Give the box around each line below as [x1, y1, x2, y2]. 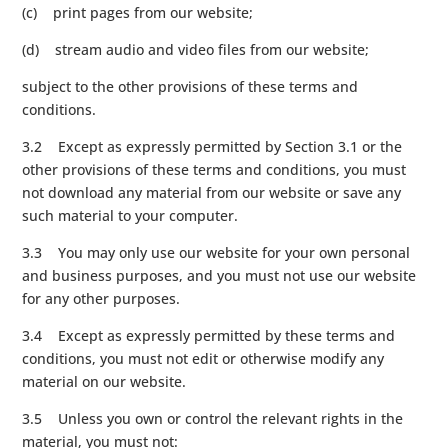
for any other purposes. [22, 288, 181, 308]
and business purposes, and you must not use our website [22, 265, 417, 285]
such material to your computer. [22, 205, 239, 225]
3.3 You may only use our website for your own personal [22, 242, 411, 262]
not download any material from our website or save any [22, 182, 402, 202]
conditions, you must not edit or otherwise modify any [22, 348, 385, 368]
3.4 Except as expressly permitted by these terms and [22, 325, 396, 345]
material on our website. [22, 371, 187, 391]
